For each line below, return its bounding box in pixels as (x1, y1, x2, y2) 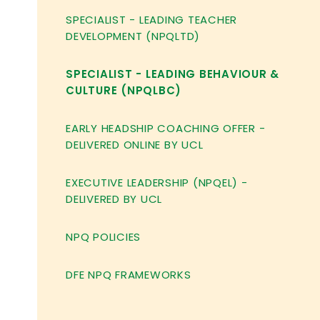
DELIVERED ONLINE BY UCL (66, 137, 204, 152)
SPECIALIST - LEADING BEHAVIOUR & (66, 66, 280, 81)
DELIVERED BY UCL (66, 191, 163, 206)
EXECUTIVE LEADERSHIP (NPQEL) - (66, 175, 248, 190)
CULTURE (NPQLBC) (66, 83, 182, 98)
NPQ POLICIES (66, 229, 141, 244)
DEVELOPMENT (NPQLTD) (66, 29, 201, 44)
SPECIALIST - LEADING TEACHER (66, 12, 238, 27)
